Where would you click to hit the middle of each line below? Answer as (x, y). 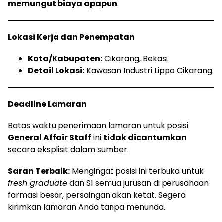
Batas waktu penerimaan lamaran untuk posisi (98, 125)
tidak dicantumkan (145, 137)
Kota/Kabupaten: (65, 58)
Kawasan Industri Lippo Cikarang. (149, 70)
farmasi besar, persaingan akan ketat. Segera (97, 195)
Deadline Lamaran (47, 104)
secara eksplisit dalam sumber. (68, 149)
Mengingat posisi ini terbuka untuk (137, 171)
